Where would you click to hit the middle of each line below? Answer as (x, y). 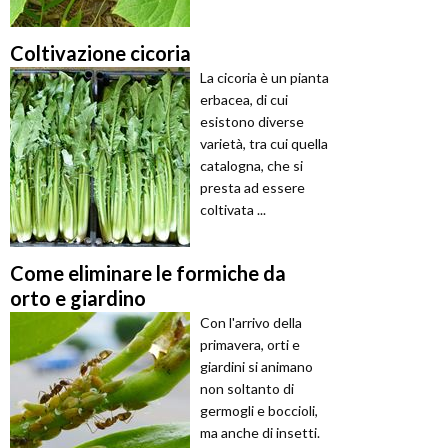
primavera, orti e (250, 345)
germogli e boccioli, (259, 411)
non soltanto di (247, 389)
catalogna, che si (251, 166)
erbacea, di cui (244, 100)
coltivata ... (233, 210)
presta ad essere (252, 188)
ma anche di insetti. (260, 433)
